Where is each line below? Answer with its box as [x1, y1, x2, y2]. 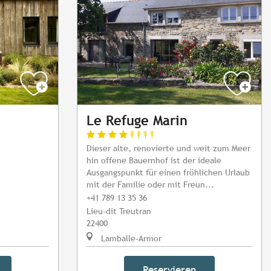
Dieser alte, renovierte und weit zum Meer [87, 143, 250, 154]
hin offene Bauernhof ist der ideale [87, 155, 221, 166]
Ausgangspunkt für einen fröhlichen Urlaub [87, 167, 250, 178]
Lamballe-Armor [99, 233, 162, 244]
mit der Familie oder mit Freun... [87, 179, 214, 190]
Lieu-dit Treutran [87, 206, 151, 217]
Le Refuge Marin [87, 113, 188, 129]
